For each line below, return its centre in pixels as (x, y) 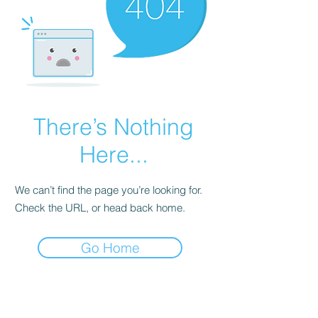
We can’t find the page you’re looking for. (109, 190)
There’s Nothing (114, 127)
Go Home (110, 248)
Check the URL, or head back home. (100, 208)
